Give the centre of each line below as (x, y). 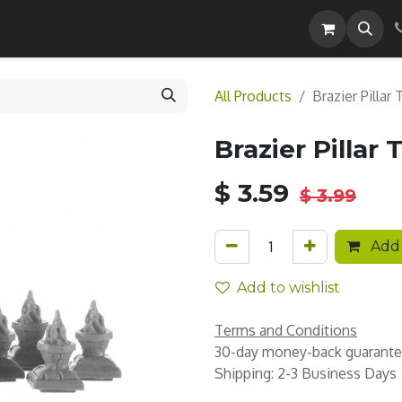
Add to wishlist (288, 288)
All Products (253, 96)
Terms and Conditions (286, 330)
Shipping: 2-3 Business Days (306, 373)
